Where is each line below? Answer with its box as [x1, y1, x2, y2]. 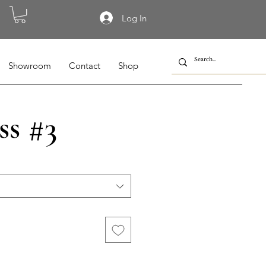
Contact [69, 60, 100, 72]
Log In [121, 12, 147, 24]
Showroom [8, 60, 51, 72]
